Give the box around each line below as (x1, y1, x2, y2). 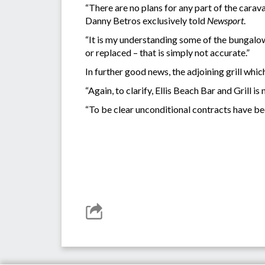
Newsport (207, 15, 244, 27)
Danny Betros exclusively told (85, 15, 207, 27)
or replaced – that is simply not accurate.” (85, 47, 250, 59)
